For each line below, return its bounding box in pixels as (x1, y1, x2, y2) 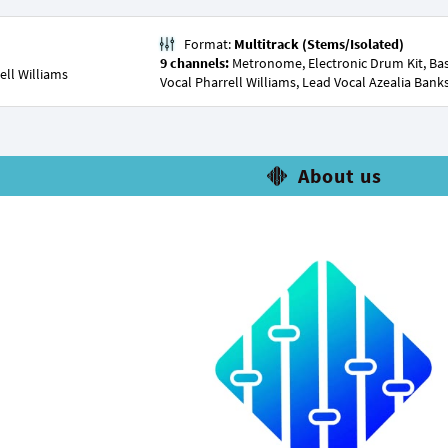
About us (297, 163, 382, 188)
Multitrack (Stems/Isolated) (234, 35, 404, 53)
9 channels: (160, 54, 232, 72)
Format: (184, 35, 234, 53)
